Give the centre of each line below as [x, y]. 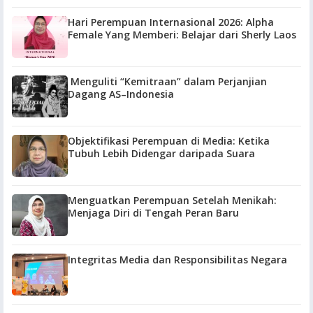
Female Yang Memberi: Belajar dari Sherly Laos [182, 35]
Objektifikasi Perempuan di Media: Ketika [169, 141]
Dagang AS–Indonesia [121, 94]
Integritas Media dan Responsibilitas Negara [177, 260]
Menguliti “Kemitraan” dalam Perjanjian [167, 81]
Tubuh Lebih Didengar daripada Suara [161, 153]
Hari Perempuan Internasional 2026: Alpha [157, 22]
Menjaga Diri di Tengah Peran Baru [153, 213]
